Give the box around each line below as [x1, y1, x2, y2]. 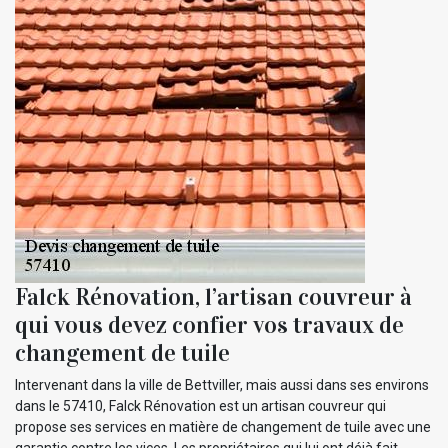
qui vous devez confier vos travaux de [15, 310, 404, 341]
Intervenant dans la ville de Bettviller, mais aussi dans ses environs [15, 377, 429, 394]
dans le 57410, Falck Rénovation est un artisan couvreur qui [15, 398, 386, 415]
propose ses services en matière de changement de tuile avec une [15, 419, 431, 436]
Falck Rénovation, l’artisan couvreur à [15, 282, 412, 313]
